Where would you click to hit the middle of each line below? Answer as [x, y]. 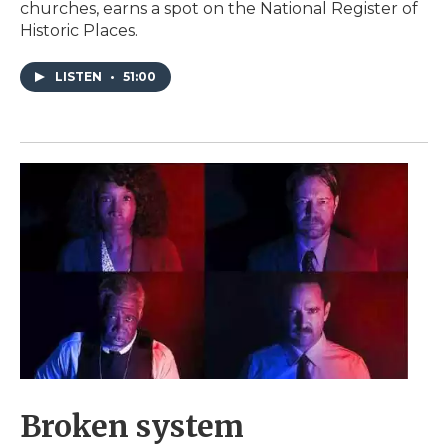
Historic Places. [79, 31]
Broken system [132, 426]
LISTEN [80, 77]
